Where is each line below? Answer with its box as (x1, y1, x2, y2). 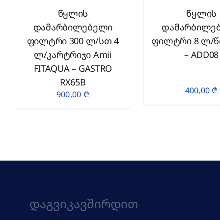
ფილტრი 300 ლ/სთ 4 (27, 35, 119, 47)
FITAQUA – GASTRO (33, 62, 112, 74)
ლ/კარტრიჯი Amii (33, 49, 112, 60)
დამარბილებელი (33, 21, 113, 33)
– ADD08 (184, 49, 219, 60)
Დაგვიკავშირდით (29, 195, 138, 212)
